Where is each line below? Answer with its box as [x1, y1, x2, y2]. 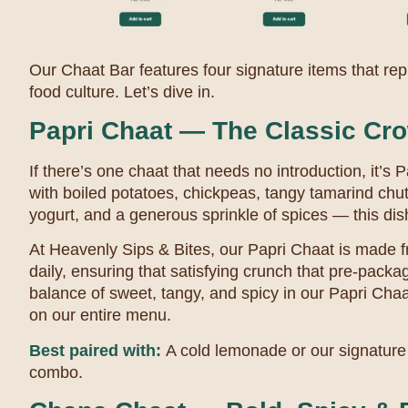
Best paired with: [29, 341, 166, 360]
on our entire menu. [29, 306, 171, 325]
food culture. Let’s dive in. [29, 82, 215, 101]
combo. [29, 362, 83, 382]
